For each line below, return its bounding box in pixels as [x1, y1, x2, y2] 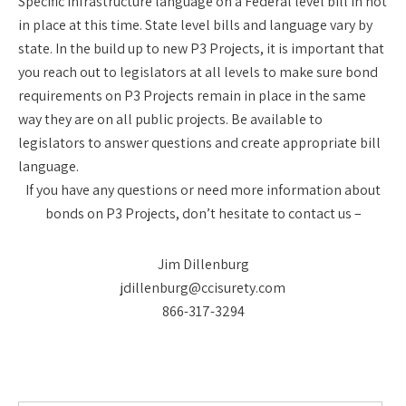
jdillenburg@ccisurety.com [121, 278, 285, 297]
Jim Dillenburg [157, 255, 249, 274]
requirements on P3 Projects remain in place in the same [18, 86, 366, 105]
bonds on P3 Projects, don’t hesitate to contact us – [44, 204, 362, 223]
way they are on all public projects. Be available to [18, 110, 323, 129]
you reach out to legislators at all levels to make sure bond [18, 63, 378, 82]
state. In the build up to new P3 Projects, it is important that [18, 39, 384, 58]
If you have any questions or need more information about [25, 180, 381, 199]
